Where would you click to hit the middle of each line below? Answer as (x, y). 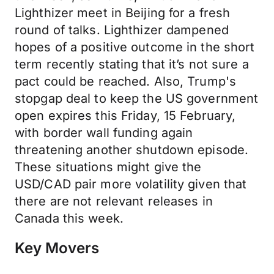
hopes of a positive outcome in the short (135, 47)
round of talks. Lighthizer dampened (122, 30)
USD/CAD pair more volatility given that (131, 184)
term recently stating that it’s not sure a (132, 64)
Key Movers (57, 248)
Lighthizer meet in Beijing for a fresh (123, 13)
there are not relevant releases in (114, 201)
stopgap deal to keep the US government (137, 98)
